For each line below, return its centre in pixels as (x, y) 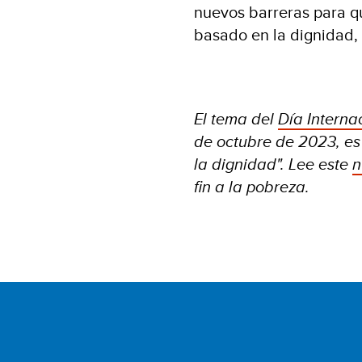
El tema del (236, 118)
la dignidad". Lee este (273, 164)
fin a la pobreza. (252, 186)
